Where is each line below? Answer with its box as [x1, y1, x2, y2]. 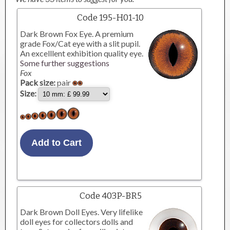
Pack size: [20, 78, 56, 87]
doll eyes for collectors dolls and [20, 217, 133, 226]
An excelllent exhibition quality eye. [20, 48, 144, 58]
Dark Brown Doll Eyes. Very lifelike [20, 207, 143, 217]
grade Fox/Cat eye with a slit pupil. [20, 39, 141, 48]
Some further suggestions [20, 58, 110, 68]
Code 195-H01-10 [77, 12, 144, 23]
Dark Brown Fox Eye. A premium [20, 29, 134, 39]
